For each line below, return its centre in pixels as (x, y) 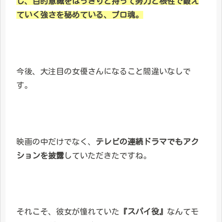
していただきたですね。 (108, 155)
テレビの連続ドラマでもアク (147, 141)
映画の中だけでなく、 (56, 141)
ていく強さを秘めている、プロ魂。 (80, 15)
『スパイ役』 (143, 212)
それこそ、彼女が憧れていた (68, 212)
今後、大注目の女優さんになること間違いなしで (104, 71)
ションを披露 (40, 155)
